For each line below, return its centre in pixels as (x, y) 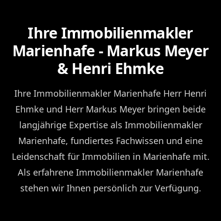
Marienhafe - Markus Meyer (110, 50)
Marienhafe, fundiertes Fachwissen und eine (110, 140)
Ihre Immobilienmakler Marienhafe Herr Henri (110, 93)
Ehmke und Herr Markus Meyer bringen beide (110, 109)
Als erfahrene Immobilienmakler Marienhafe (110, 172)
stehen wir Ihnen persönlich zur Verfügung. (110, 188)
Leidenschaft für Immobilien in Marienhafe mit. (110, 156)
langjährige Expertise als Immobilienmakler (110, 125)
